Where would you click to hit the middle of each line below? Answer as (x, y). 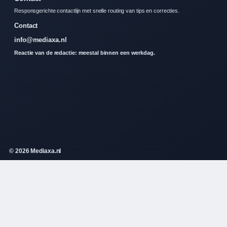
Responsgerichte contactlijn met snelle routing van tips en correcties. (97, 10)
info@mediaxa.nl (41, 40)
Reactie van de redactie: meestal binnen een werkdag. (85, 52)
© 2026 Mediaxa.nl (35, 151)
